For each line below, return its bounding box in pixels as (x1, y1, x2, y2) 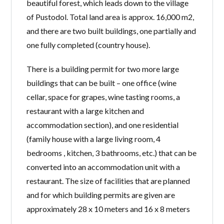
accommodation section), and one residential (26, 119, 179, 129)
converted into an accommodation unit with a (26, 161, 180, 171)
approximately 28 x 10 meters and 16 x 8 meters (26, 203, 190, 213)
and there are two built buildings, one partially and (26, 25, 196, 35)
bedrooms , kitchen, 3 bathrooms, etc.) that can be (26, 147, 197, 157)
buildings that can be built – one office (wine (26, 77, 177, 87)
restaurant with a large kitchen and (26, 105, 144, 115)
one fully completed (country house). (26, 39, 150, 49)
